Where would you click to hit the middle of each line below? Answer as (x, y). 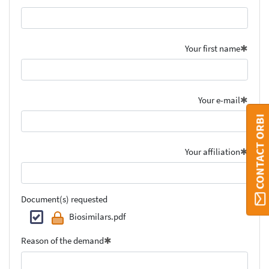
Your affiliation (213, 151)
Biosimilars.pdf (97, 217)
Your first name (213, 48)
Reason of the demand (62, 240)
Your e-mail (219, 100)
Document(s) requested (64, 199)
